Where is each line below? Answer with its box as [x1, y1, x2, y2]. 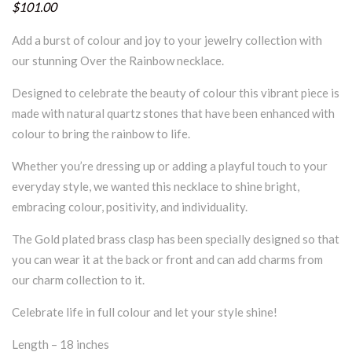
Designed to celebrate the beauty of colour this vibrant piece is [12, 85, 339, 100]
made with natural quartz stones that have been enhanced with [12, 105, 335, 120]
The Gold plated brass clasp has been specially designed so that [12, 231, 339, 246]
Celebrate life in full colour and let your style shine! [12, 304, 277, 319]
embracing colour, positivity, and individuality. [12, 199, 247, 214]
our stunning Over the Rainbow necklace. [12, 53, 224, 68]
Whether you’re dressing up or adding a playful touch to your [12, 158, 328, 173]
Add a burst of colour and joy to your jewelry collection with [12, 32, 322, 47]
